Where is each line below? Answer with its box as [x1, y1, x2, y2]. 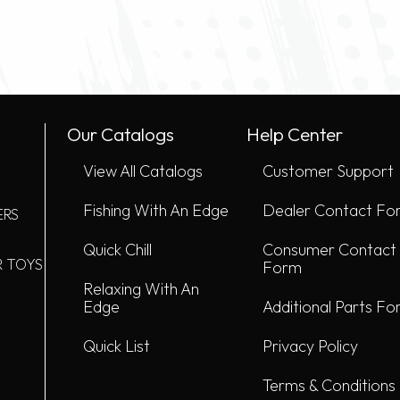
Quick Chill [83, 239, 152, 261]
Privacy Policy [262, 336, 358, 357]
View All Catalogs [83, 161, 203, 182]
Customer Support [262, 161, 394, 182]
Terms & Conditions [262, 375, 396, 396]
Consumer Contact [262, 239, 396, 261]
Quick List [83, 336, 150, 357]
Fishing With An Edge [83, 200, 229, 221]
